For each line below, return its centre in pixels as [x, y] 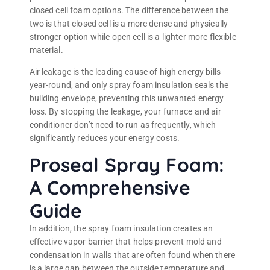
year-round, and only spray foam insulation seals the [129, 85]
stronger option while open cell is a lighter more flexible [133, 37]
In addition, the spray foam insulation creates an [121, 229]
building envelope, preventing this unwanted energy [127, 99]
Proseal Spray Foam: [127, 165]
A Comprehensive [110, 188]
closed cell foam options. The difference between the [129, 11]
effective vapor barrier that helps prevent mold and [125, 242]
